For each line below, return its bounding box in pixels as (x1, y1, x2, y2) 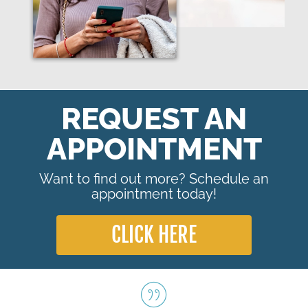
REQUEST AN (61, 100, 247, 136)
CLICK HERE (111, 221, 197, 247)
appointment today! (91, 185, 217, 202)
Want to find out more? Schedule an (39, 170, 269, 187)
